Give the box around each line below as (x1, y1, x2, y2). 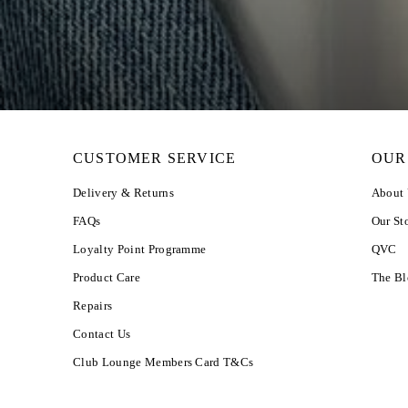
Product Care (73, 270, 140, 284)
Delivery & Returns (73, 186, 174, 199)
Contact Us (73, 327, 131, 341)
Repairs (73, 299, 113, 312)
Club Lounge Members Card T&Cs (73, 355, 254, 369)
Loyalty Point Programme (73, 242, 207, 256)
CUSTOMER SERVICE (73, 150, 237, 166)
